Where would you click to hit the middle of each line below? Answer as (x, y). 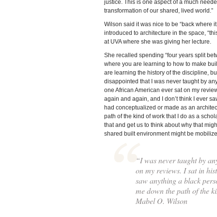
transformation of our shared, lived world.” (158, 11)
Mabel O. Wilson (161, 201)
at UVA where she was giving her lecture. (157, 42)
